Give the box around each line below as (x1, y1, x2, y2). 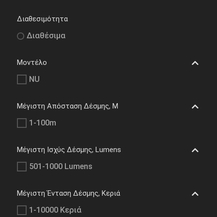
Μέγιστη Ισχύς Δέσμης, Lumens (17, 145, 121, 155)
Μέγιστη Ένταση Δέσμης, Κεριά (17, 189, 120, 198)
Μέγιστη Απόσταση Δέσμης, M (17, 102, 118, 111)
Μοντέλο (17, 58, 47, 67)
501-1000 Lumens (29, 162, 93, 171)
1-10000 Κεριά (29, 205, 81, 215)
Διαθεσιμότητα (17, 15, 68, 24)
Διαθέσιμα (27, 31, 65, 41)
